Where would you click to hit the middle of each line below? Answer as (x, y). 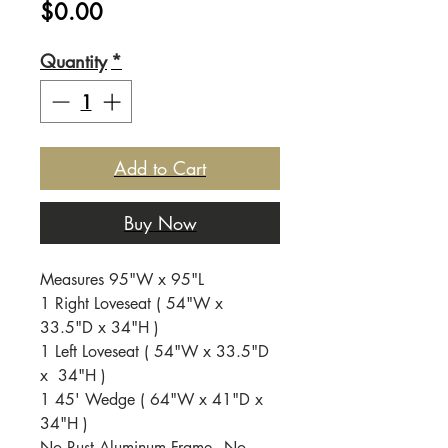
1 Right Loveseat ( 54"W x (131, 303)
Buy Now (160, 223)
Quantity (73, 61)
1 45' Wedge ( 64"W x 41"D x (151, 399)
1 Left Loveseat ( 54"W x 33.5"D (154, 351)
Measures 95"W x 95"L (122, 279)
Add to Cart (160, 168)
